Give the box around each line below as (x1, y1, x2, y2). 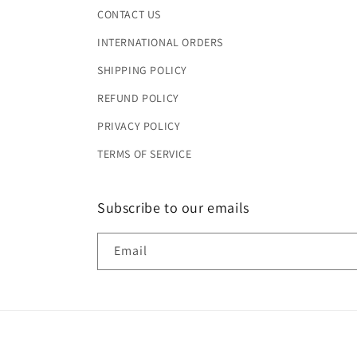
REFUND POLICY (97, 90, 179, 105)
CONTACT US (97, 6, 161, 22)
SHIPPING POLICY (97, 62, 187, 77)
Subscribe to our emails (97, 198, 249, 217)
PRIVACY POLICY (97, 118, 181, 133)
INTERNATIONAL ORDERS (97, 34, 223, 49)
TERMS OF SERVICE (97, 146, 192, 161)
